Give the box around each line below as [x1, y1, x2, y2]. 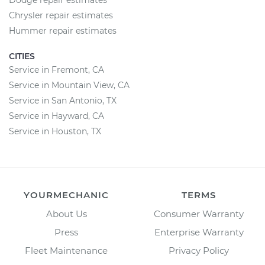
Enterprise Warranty [154, 227, 244, 238]
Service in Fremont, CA [9, 64, 104, 75]
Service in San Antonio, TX [9, 95, 117, 106]
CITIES [9, 51, 35, 62]
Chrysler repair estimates [9, 10, 113, 21]
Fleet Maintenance [25, 245, 108, 256]
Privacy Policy [169, 245, 229, 256]
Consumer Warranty [154, 208, 244, 219]
